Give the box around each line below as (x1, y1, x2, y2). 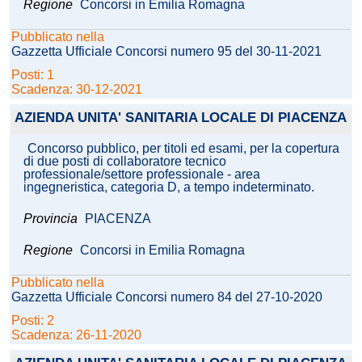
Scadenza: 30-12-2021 (11, 82, 142, 97)
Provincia (23, 212, 81, 226)
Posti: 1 (11, 68, 57, 82)
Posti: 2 (11, 314, 57, 328)
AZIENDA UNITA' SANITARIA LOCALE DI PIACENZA (15, 110, 347, 126)
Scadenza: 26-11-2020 (11, 328, 141, 343)
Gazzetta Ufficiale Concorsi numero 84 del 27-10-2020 (11, 290, 322, 305)
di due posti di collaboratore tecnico (23, 154, 226, 169)
